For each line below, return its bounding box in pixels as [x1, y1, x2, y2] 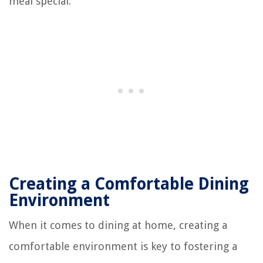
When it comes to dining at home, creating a [9, 218, 227, 231]
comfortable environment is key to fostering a [9, 240, 237, 252]
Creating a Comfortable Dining [9, 174, 249, 194]
